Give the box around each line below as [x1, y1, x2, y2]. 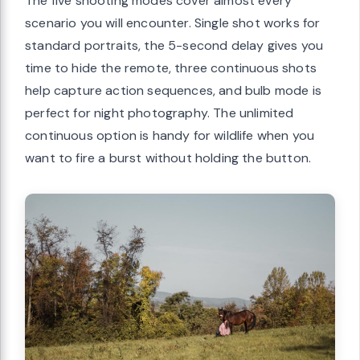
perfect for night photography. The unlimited [25, 104, 294, 121]
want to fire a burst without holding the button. [25, 149, 312, 166]
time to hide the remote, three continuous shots [25, 59, 317, 76]
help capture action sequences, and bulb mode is [25, 81, 321, 99]
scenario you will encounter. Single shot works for [25, 14, 321, 31]
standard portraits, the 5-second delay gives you [25, 36, 324, 54]
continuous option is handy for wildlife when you [25, 126, 315, 144]
